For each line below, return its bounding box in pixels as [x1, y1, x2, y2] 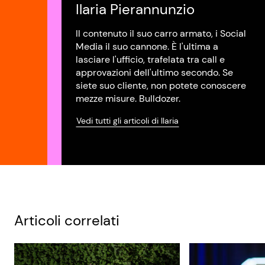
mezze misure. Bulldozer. [76, 92, 180, 105]
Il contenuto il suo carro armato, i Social [76, 27, 246, 40]
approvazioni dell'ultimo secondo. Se [76, 66, 233, 79]
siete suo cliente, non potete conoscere [76, 79, 246, 92]
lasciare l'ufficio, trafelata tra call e [76, 53, 225, 66]
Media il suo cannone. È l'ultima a [76, 40, 218, 53]
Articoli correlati [14, 211, 119, 230]
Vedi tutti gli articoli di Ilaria [76, 115, 179, 126]
